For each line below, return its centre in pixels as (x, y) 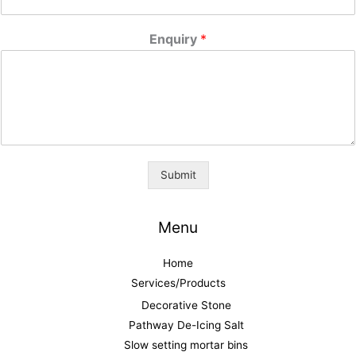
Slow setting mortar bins (186, 345)
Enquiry (175, 39)
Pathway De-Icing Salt (186, 325)
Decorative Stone (186, 306)
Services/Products (178, 282)
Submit (178, 174)
